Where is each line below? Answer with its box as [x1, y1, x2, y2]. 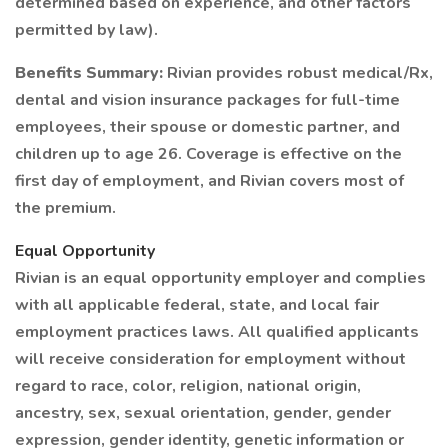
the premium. [15, 197, 116, 219]
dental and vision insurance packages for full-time [15, 89, 400, 111]
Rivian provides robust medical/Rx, [167, 62, 433, 84]
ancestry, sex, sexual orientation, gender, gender [15, 402, 391, 424]
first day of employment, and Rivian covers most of [15, 170, 404, 192]
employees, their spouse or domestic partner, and [15, 116, 400, 138]
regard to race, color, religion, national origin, [15, 375, 361, 397]
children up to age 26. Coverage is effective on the [15, 143, 402, 165]
